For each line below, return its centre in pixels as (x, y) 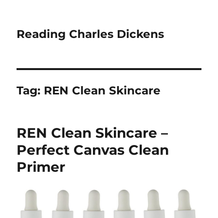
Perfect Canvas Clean (93, 150)
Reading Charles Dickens (91, 34)
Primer (41, 167)
